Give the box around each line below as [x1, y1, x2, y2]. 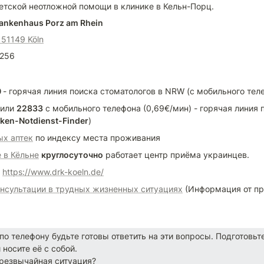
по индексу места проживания [33, 133, 160, 143]
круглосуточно [41, 150, 103, 160]
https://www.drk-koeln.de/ [2, 167, 104, 177]
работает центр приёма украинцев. [103, 150, 249, 160]
